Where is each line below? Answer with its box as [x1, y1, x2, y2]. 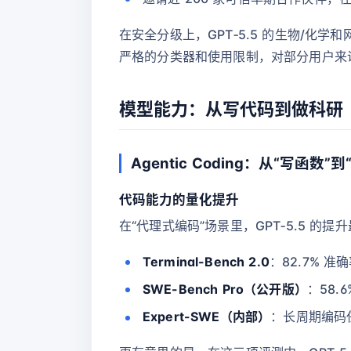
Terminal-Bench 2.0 [143, 253, 270, 270]
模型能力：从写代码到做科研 [119, 99, 343, 120]
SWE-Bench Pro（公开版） [143, 280, 307, 297]
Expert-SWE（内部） [143, 309, 271, 325]
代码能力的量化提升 [119, 191, 239, 208]
